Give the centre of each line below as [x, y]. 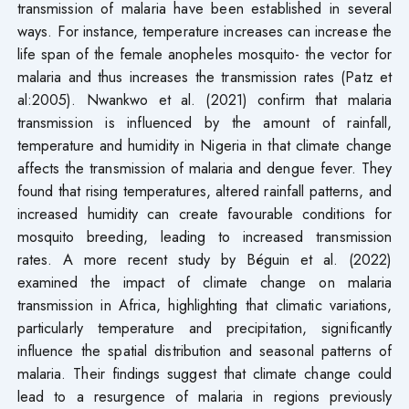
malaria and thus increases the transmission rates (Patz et [204, 76]
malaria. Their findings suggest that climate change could [204, 373]
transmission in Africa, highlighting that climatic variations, [204, 304]
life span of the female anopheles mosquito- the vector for [204, 53]
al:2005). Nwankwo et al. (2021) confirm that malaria [204, 99]
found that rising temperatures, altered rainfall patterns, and [204, 190]
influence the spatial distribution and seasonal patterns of [204, 350]
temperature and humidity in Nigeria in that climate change [204, 145]
